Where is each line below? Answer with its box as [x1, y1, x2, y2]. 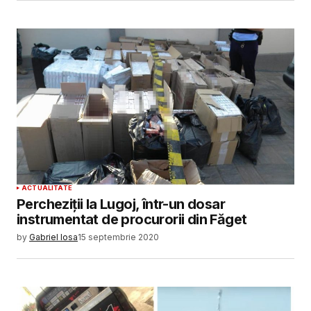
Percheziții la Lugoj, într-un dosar [17, 195, 225, 212]
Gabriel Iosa [29, 231, 78, 242]
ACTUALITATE [22, 183, 72, 192]
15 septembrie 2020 [78, 231, 159, 242]
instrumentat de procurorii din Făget [17, 210, 247, 228]
